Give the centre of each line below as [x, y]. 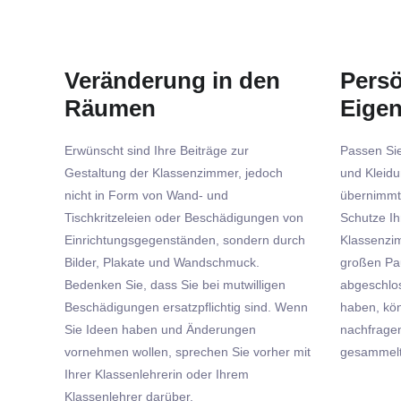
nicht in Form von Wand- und [146, 195]
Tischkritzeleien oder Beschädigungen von [184, 217]
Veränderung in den [172, 80]
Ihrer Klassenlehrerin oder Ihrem [157, 374]
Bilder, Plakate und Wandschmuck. [162, 262]
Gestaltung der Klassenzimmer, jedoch [174, 172]
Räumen [110, 108]
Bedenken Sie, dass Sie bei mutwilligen [175, 284]
